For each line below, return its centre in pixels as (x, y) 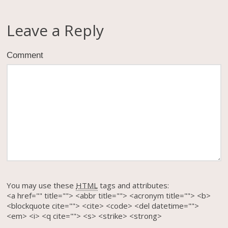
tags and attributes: (134, 186)
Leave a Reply (55, 31)
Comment (25, 55)
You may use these (41, 186)
